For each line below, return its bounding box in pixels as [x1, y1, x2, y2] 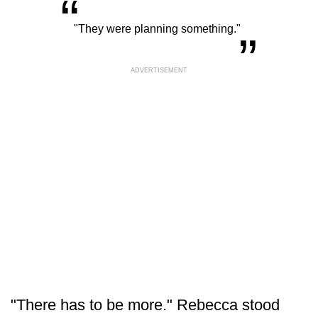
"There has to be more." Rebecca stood [11, 295, 280, 314]
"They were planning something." [74, 22, 241, 35]
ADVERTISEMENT [131, 66, 187, 74]
